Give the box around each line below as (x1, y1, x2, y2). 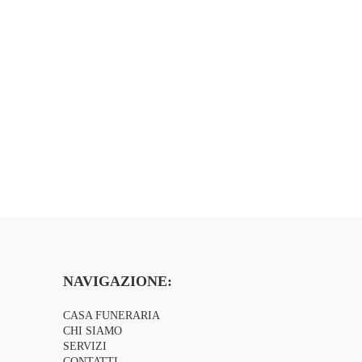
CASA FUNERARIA (63, 309, 161, 322)
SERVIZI (63, 340, 107, 353)
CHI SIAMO (63, 325, 123, 338)
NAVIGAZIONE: (63, 273, 173, 290)
